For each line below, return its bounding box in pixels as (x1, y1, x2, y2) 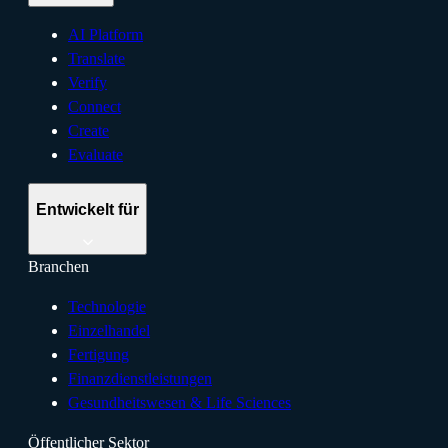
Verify (68, 73, 107, 91)
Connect (68, 97, 121, 115)
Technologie (68, 297, 146, 315)
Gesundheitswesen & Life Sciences (68, 393, 291, 411)
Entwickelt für (36, 201, 139, 219)
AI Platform (68, 25, 143, 43)
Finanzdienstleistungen (68, 369, 212, 387)
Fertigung (68, 345, 129, 363)
